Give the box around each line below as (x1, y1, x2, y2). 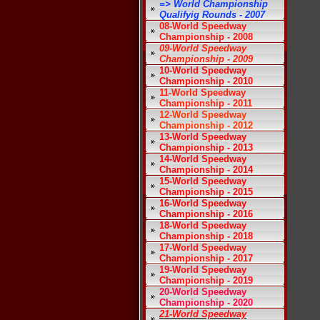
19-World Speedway (159, 264, 246, 275)
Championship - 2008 (159, 31, 253, 42)
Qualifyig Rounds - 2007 (159, 9, 265, 20)
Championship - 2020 (159, 297, 253, 308)
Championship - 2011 (159, 98, 252, 109)
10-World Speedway (159, 65, 246, 76)
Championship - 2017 (159, 253, 253, 264)
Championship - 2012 (159, 120, 253, 131)
